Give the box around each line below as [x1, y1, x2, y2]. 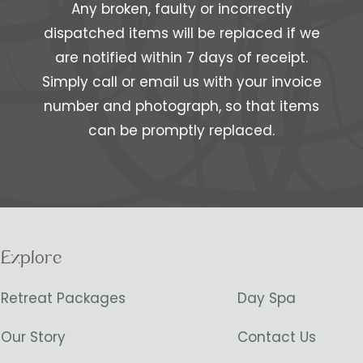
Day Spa [237, 288, 296, 309]
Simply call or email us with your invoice [41, 72, 322, 92]
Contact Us [237, 327, 316, 348]
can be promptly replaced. [88, 121, 275, 141]
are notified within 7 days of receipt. [55, 48, 308, 68]
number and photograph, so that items [44, 96, 319, 117]
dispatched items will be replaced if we [43, 23, 320, 44]
